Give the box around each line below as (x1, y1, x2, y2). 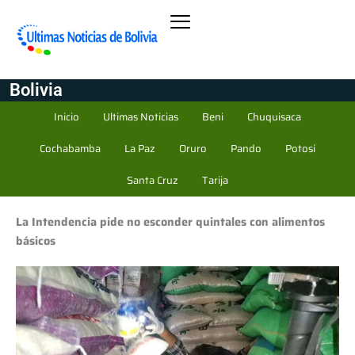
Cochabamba (40, 139, 101, 157)
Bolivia (9, 79, 63, 100)
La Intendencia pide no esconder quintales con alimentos (16, 212, 325, 231)
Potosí (285, 139, 315, 157)
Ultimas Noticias (103, 108, 178, 125)
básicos (16, 231, 55, 250)
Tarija (202, 171, 228, 189)
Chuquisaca (247, 108, 301, 125)
